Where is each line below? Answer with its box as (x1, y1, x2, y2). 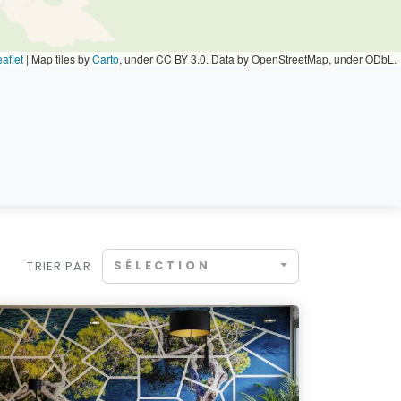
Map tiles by (29, 51, 92, 66)
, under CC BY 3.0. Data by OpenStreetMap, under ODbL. (119, 51, 397, 66)
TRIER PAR (27, 258, 91, 274)
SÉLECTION (114, 258, 211, 274)
